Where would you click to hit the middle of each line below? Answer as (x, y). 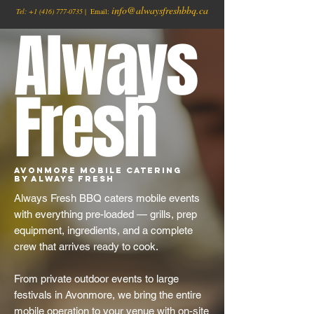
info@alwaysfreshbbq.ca (160, 10)
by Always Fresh (64, 179)
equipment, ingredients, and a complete (103, 230)
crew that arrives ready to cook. (86, 246)
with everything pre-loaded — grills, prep (105, 214)
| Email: (97, 11)
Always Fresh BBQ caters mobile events (107, 198)
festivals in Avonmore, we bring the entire (108, 295)
